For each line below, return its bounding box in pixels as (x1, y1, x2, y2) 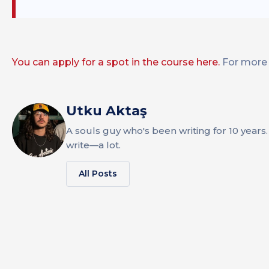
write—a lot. (66, 139, 121, 151)
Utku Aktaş (66, 103, 147, 119)
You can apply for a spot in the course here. (12, 56, 220, 68)
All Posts (79, 168, 117, 180)
